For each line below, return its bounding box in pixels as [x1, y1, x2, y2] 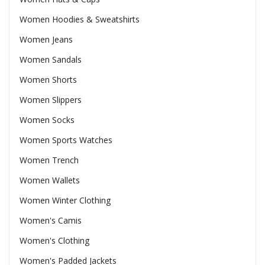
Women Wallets [19, 174, 80, 186]
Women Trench [19, 154, 79, 166]
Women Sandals [19, 54, 82, 66]
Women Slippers [19, 94, 82, 106]
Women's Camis [19, 215, 82, 227]
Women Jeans [19, 34, 73, 46]
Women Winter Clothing [19, 195, 111, 206]
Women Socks [19, 114, 75, 126]
